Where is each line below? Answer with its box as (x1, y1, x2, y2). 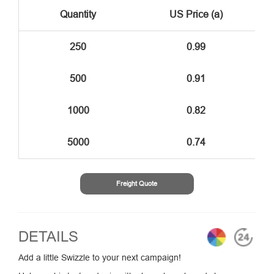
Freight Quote (116, 180, 158, 188)
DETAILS (18, 229, 78, 245)
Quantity (60, 9, 96, 20)
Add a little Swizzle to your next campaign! (18, 253, 181, 263)
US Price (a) (169, 9, 223, 20)
